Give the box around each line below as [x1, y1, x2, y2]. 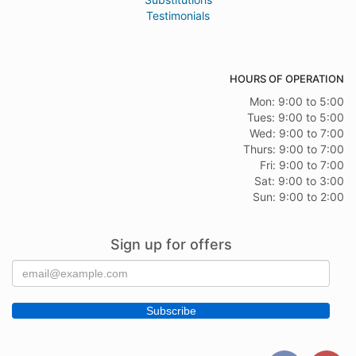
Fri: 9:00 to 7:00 [260, 158, 344, 172]
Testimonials [146, 9, 210, 23]
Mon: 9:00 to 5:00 [250, 95, 344, 109]
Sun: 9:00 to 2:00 [253, 190, 344, 204]
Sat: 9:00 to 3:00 [254, 174, 344, 188]
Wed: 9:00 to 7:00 [250, 126, 344, 141]
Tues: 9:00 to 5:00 [247, 110, 344, 125]
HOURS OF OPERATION [230, 72, 344, 86]
